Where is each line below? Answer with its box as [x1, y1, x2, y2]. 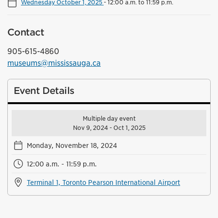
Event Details [14, 85, 74, 96]
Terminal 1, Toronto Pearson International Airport [27, 178, 181, 186]
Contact [7, 26, 44, 38]
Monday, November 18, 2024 [27, 141, 118, 149]
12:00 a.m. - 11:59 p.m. [27, 159, 97, 168]
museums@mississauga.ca [7, 58, 101, 68]
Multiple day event [82, 114, 136, 122]
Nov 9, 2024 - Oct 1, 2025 [73, 124, 145, 131]
